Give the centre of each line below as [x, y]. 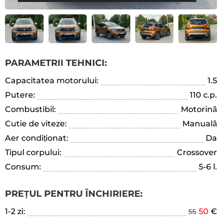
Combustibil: [30, 110]
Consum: [23, 167]
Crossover [197, 153]
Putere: [20, 95]
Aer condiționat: [37, 138]
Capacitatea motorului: [52, 81]
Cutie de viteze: [36, 124]
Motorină [199, 110]
